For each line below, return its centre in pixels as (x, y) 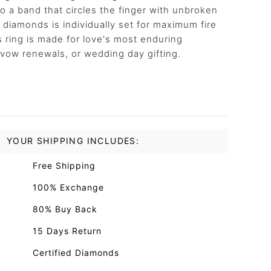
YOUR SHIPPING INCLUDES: (73, 141)
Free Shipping (64, 165)
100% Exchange (68, 187)
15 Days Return (67, 231)
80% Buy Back (65, 209)
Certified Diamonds (76, 253)
